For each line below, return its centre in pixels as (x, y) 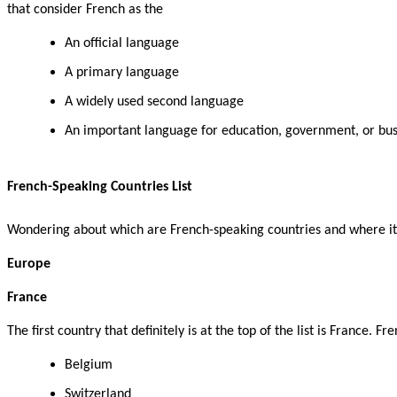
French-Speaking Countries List (100, 187)
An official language (122, 44)
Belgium (89, 365)
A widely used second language (154, 102)
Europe (29, 264)
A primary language (122, 73)
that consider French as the (87, 10)
